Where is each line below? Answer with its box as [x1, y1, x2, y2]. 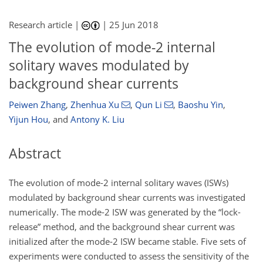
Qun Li [134, 98, 162, 110]
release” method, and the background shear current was [9, 221, 235, 232]
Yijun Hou [9, 113, 48, 125]
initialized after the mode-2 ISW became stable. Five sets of [9, 235, 246, 247]
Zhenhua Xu [70, 98, 119, 110]
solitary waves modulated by [9, 56, 189, 75]
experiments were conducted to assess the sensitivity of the [9, 250, 249, 262]
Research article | [9, 19, 82, 31]
